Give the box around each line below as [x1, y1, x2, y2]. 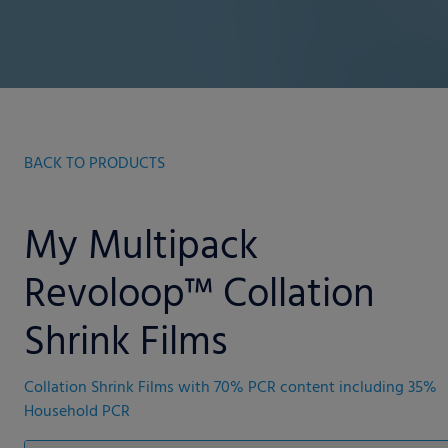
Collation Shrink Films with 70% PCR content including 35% [24, 375, 437, 401]
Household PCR [24, 399, 130, 425]
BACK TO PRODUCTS [24, 151, 165, 177]
